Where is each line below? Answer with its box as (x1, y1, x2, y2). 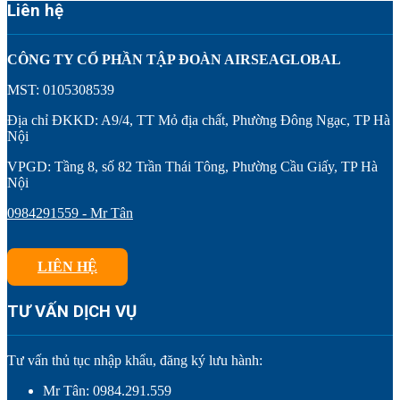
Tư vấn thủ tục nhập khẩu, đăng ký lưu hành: (7, 353, 262, 369)
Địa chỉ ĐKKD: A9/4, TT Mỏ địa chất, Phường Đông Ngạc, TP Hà (7, 112, 390, 128)
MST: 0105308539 (7, 81, 114, 97)
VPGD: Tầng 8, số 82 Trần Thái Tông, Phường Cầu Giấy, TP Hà (7, 158, 378, 174)
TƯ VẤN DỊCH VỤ (7, 302, 137, 322)
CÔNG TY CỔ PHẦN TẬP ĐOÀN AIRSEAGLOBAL (7, 51, 341, 67)
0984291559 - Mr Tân (7, 204, 133, 221)
